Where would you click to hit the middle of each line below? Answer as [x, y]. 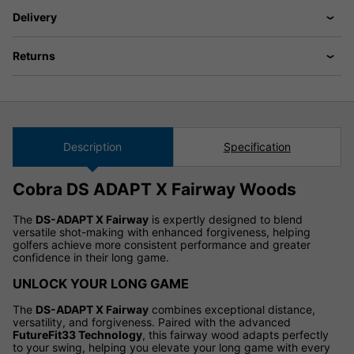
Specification [257, 146]
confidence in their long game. [91, 257]
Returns [34, 55]
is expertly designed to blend [226, 219]
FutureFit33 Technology [77, 335]
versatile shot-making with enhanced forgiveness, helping [162, 232]
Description [93, 146]
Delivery [35, 17]
